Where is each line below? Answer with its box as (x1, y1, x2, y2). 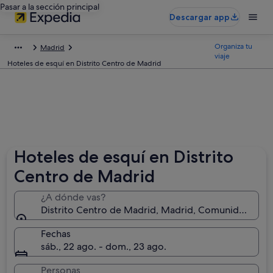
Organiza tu (214, 41, 253, 51)
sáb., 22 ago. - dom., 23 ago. (41, 240, 167, 253)
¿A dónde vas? (41, 191, 106, 204)
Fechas (41, 227, 71, 240)
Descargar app (169, 12, 230, 23)
